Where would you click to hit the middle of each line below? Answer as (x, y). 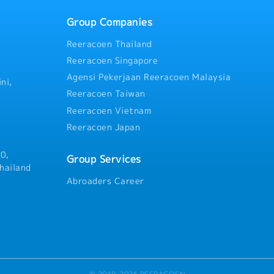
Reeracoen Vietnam (109, 110)
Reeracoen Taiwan (106, 94)
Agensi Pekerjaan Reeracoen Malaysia (149, 77)
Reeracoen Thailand (109, 44)
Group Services (104, 159)
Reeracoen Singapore (112, 60)
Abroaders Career (105, 181)
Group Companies (109, 22)
